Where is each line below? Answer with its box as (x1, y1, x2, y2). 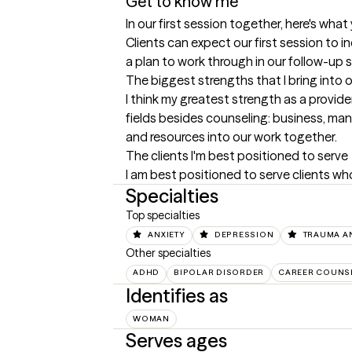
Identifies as (126, 284, 228, 308)
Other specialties (126, 246, 211, 261)
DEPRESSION (214, 229, 274, 240)
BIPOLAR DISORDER (174, 267, 264, 278)
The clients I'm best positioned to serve (126, 148, 348, 163)
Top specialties (126, 208, 200, 222)
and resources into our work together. (126, 129, 337, 145)
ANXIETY (148, 229, 185, 240)
